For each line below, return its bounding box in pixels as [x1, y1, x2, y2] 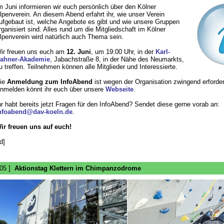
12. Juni [66, 48, 91, 55]
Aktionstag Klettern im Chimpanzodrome [14, 164, 141, 172]
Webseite [105, 85, 133, 93]
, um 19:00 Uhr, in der [90, 48, 155, 55]
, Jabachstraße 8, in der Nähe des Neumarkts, [49, 55, 184, 63]
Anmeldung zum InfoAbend [6, 78, 92, 85]
